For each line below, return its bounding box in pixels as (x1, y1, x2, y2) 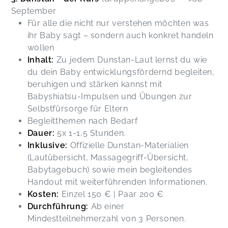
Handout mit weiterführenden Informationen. (27, 177, 210, 187)
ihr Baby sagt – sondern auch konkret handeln (27, 30, 214, 40)
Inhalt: (27, 54, 54, 65)
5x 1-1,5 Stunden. (54, 128, 126, 138)
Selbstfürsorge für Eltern (27, 103, 128, 113)
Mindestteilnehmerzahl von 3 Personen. (27, 213, 188, 223)
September (11, 6, 56, 16)
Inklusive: (27, 140, 68, 150)
